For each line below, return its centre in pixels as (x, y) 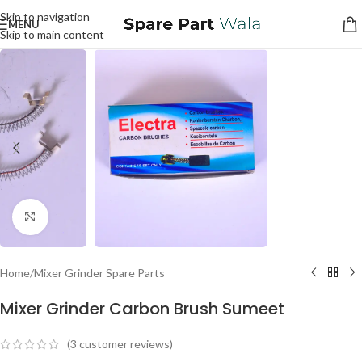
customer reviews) (125, 344)
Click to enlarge (86, 217)
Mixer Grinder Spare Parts (99, 272)
